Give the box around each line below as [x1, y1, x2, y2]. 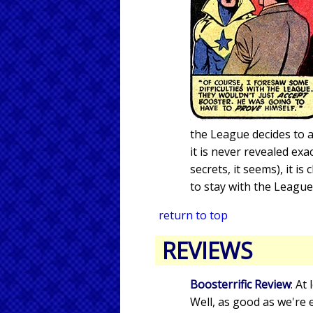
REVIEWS [162, 235, 253, 266]
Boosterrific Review [190, 277, 291, 293]
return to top [159, 208, 228, 224]
